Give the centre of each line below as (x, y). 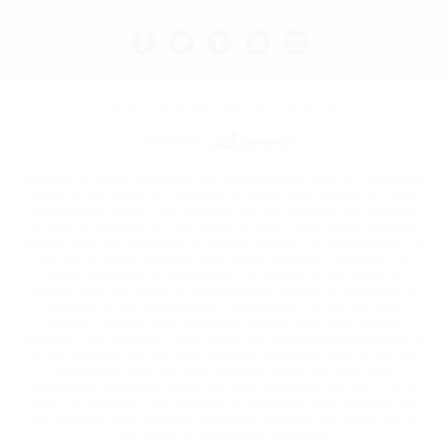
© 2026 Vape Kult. (254, 109)
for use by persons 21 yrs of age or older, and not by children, (224, 227)
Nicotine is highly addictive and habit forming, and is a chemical (224, 179)
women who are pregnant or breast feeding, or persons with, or (224, 243)
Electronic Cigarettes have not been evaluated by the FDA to (224, 387)
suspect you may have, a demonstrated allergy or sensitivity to (224, 291)
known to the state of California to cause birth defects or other (224, 195)
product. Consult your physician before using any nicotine (224, 323)
